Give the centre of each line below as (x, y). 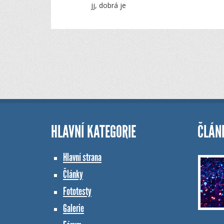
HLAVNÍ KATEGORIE (93, 131)
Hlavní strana (82, 157)
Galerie (73, 208)
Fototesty (77, 191)
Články (73, 174)
